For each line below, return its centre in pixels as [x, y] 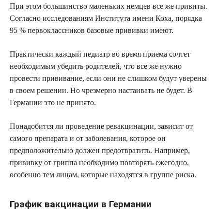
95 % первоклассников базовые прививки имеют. [92, 31]
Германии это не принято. [53, 103]
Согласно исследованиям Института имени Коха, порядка [106, 18]
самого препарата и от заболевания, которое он [88, 139]
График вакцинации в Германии [81, 204]
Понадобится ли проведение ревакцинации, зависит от [101, 126]
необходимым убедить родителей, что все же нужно [96, 66]
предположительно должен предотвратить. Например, [100, 151]
